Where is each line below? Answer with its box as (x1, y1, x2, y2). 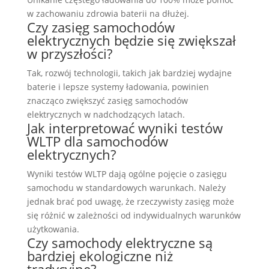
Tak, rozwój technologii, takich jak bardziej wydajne (26, 67, 232, 79)
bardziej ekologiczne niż (26, 247, 173, 265)
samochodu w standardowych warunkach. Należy (26, 182, 226, 193)
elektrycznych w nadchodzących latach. (26, 109, 185, 120)
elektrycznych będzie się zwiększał (26, 31, 236, 49)
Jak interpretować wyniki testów (26, 119, 223, 137)
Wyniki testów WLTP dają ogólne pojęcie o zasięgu (26, 168, 227, 180)
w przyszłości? (26, 44, 112, 62)
